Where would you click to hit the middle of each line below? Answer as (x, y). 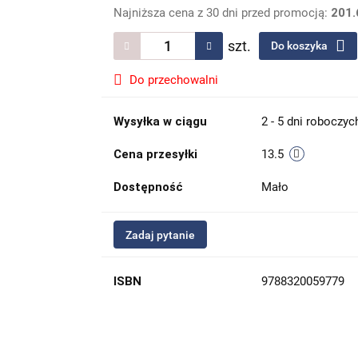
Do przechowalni (173, 80)
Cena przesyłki (155, 154)
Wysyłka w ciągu (160, 121)
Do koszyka (300, 46)
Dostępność (148, 187)
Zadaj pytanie (160, 235)
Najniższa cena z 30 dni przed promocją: (222, 13)
